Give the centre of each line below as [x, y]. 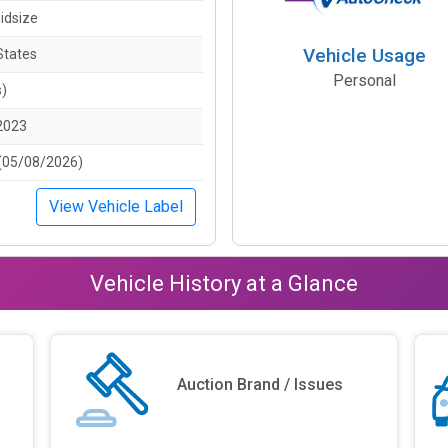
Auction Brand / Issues [260, 385]
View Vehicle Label [116, 206]
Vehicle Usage [364, 55]
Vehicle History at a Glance [224, 283]
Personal [364, 80]
